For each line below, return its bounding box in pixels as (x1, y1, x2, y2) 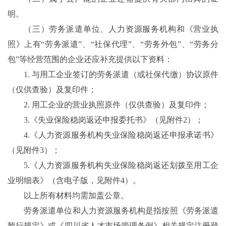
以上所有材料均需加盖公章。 (24, 191, 129, 200)
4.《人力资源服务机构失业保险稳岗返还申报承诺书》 (24, 131, 218, 140)
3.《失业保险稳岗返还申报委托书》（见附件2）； (24, 116, 203, 125)
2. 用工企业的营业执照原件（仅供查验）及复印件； (24, 100, 209, 109)
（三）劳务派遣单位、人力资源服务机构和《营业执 (24, 25, 218, 34)
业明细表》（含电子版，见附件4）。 (8, 176, 141, 185)
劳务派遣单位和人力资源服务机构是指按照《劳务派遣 (24, 206, 218, 215)
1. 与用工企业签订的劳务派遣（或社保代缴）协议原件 (24, 70, 218, 79)
